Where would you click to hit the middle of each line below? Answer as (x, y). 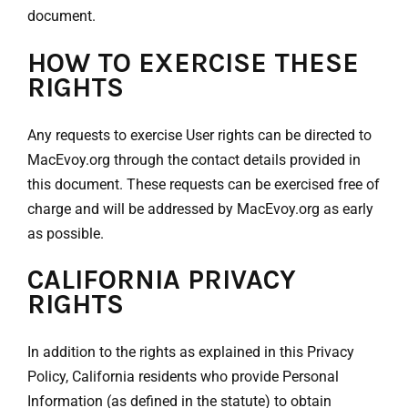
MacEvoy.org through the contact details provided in (194, 159)
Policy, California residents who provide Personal (183, 377)
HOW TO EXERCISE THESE (193, 62)
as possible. (66, 233)
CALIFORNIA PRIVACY (162, 280)
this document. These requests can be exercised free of (204, 184)
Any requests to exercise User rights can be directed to (199, 135)
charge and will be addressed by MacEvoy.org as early (200, 209)
